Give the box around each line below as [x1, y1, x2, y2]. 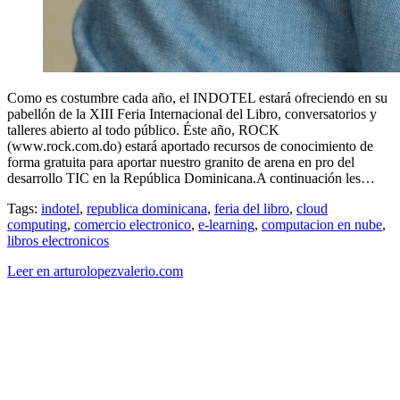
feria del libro [214, 200, 289, 216]
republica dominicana [87, 200, 207, 216]
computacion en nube [262, 216, 382, 232]
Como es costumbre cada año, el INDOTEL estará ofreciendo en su [7, 89, 387, 105]
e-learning [198, 216, 254, 232]
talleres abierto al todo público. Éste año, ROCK [7, 121, 279, 137]
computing [7, 216, 67, 232]
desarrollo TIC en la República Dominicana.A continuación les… [7, 170, 375, 186]
